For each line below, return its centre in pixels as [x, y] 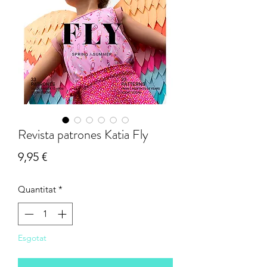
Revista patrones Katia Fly [83, 134]
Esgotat [32, 238]
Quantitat [37, 189]
